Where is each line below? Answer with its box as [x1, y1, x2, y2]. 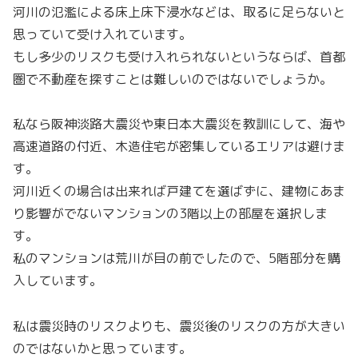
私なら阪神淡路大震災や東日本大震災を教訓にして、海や [13, 115, 345, 133]
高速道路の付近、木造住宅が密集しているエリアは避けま [13, 137, 345, 156]
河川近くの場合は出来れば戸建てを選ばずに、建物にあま [13, 182, 345, 201]
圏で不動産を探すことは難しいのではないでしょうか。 [13, 70, 332, 88]
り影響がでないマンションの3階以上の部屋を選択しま [13, 205, 328, 223]
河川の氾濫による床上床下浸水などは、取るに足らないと [13, 2, 345, 21]
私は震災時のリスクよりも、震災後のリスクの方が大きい [13, 317, 345, 336]
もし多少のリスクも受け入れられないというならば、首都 [13, 47, 345, 66]
